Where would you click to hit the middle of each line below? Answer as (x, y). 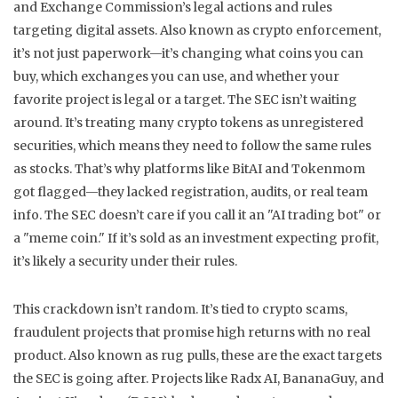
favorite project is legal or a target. (119, 99)
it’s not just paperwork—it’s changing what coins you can (188, 53)
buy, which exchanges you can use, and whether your (176, 76)
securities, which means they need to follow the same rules (192, 146)
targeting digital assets (84, 30)
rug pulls (188, 355)
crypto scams (303, 309)
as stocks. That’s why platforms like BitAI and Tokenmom (189, 169)
